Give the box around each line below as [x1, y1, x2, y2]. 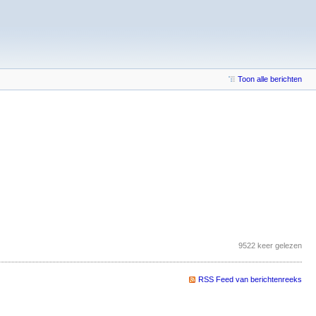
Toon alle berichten [238, 75, 302, 83]
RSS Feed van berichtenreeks [198, 275, 302, 284]
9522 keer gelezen [238, 241, 302, 250]
